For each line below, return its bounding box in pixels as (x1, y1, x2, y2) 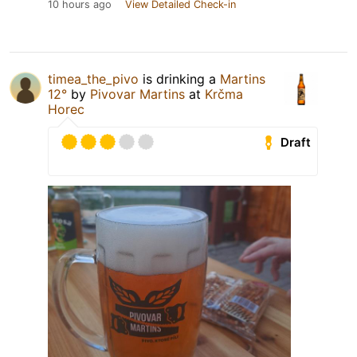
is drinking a (139, 71, 220, 88)
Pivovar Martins (90, 86, 185, 103)
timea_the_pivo (48, 71, 139, 88)
